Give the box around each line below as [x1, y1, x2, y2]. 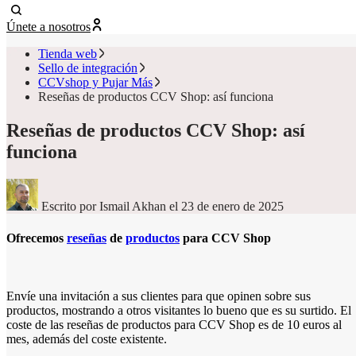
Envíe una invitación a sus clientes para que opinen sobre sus [6, 288, 311, 303]
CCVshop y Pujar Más [38, 75, 153, 90]
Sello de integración [38, 61, 137, 75]
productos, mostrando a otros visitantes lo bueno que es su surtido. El [6, 303, 351, 317]
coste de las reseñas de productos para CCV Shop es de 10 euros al [6, 317, 342, 331]
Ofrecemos [6, 230, 67, 245]
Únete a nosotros [6, 20, 91, 34]
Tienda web [38, 47, 97, 61]
